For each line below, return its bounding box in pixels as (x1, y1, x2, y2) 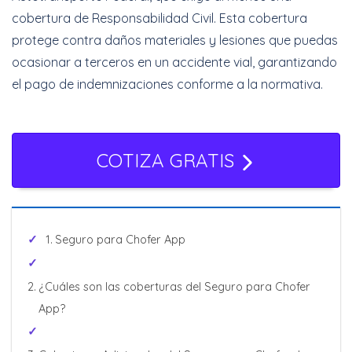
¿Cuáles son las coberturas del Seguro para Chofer (38, 280, 310, 294)
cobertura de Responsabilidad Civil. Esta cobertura (12, 10, 307, 26)
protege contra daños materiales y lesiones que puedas (12, 32, 338, 48)
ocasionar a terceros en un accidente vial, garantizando (12, 54, 337, 70)
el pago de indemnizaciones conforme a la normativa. (12, 76, 323, 92)
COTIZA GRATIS (97, 148, 240, 172)
